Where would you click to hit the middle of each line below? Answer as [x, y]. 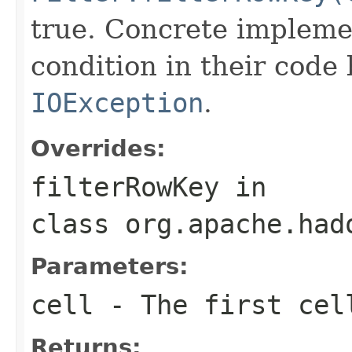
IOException [117, 103]
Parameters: [110, 266]
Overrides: [98, 148]
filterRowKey [125, 187]
